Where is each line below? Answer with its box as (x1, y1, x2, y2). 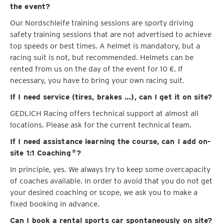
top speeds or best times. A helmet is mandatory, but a (10, 41, 200, 51)
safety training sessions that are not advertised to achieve (10, 29, 211, 39)
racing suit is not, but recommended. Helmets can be (10, 52, 193, 62)
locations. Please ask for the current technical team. (10, 120, 191, 130)
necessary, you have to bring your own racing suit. (10, 75, 184, 85)
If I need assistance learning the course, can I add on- (10, 136, 211, 146)
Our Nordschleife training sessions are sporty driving (10, 18, 193, 28)
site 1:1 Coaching (10, 148, 71, 158)
